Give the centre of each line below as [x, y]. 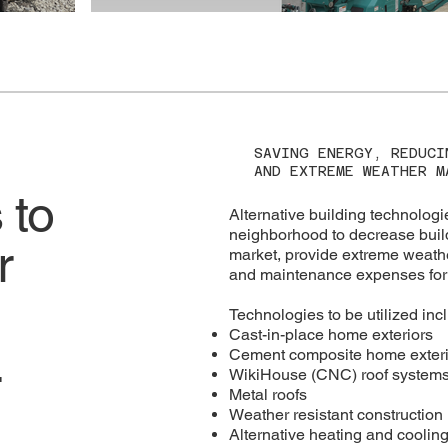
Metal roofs [268, 394]
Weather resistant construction [336, 414]
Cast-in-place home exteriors [331, 334]
